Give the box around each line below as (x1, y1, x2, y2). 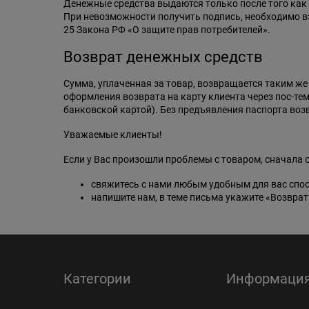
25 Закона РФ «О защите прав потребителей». (63, 24, 270, 36)
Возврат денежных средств (63, 48, 263, 66)
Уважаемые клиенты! (63, 129, 162, 141)
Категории (63, 270, 131, 287)
